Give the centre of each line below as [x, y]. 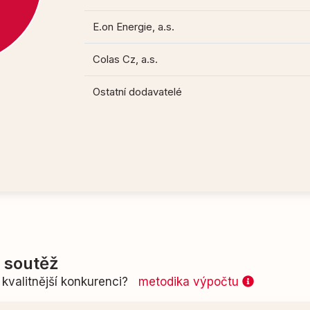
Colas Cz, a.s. [126, 60]
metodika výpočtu [190, 281]
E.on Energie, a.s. [134, 27]
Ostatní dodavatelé [138, 92]
